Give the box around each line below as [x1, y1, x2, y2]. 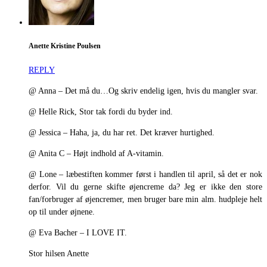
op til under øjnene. [29, 207, 95, 217]
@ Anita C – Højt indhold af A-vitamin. [29, 149, 164, 159]
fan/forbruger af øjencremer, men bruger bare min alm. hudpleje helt [29, 195, 262, 204]
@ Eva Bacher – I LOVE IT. [29, 228, 127, 238]
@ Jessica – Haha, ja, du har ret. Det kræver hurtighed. [29, 128, 215, 138]
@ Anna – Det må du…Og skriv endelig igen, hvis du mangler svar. [29, 86, 258, 96]
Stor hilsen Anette [29, 249, 89, 259]
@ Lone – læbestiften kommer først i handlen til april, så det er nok [29, 170, 262, 179]
